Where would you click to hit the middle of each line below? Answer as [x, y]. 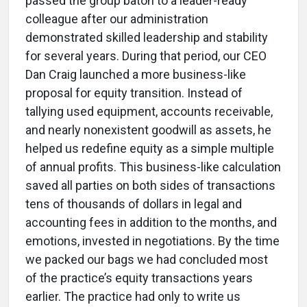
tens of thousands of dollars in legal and [134, 204]
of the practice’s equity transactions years [139, 278]
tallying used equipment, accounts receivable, [149, 112]
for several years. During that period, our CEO [146, 56]
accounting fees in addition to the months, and [151, 223]
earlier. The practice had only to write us [133, 297]
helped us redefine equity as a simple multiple [150, 149]
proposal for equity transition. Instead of [134, 93]
